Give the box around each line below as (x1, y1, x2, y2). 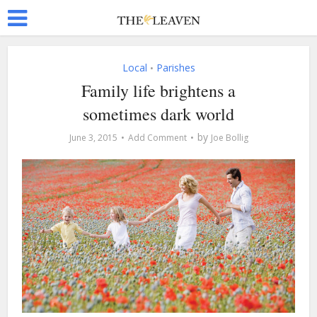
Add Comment (127, 132, 187, 144)
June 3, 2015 (69, 132, 117, 144)
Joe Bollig (210, 132, 248, 144)
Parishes (156, 61, 195, 74)
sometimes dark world (83, 103, 234, 125)
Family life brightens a (81, 79, 236, 102)
